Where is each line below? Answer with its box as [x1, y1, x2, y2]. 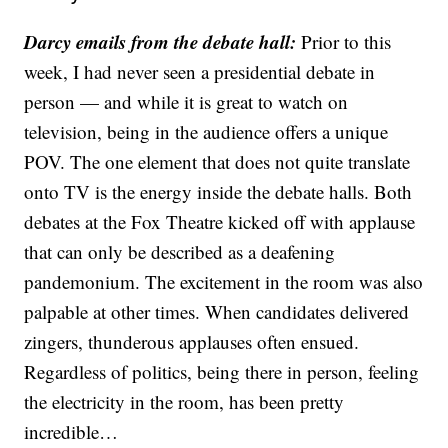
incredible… [24, 419, 119, 444]
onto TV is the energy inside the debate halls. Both [24, 179, 413, 204]
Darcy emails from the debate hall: [24, 28, 297, 55]
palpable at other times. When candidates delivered [24, 299, 410, 324]
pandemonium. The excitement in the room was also [24, 269, 424, 294]
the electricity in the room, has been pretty [24, 389, 345, 414]
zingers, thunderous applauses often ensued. [24, 329, 360, 354]
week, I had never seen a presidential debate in [24, 59, 376, 84]
